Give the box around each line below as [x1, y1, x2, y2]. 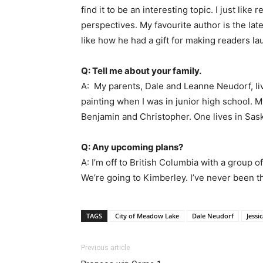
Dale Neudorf [192, 211, 234, 221]
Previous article [81, 244, 130, 252]
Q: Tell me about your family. [81, 65, 201, 77]
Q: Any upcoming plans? [81, 141, 183, 153]
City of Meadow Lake [115, 211, 179, 221]
